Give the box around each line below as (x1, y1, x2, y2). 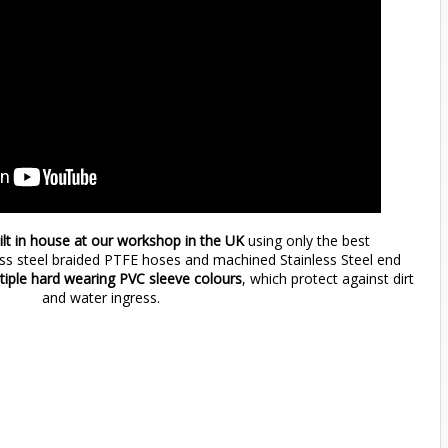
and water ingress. (42, 288, 160, 308)
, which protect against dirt (242, 269, 414, 289)
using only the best (243, 231, 370, 251)
